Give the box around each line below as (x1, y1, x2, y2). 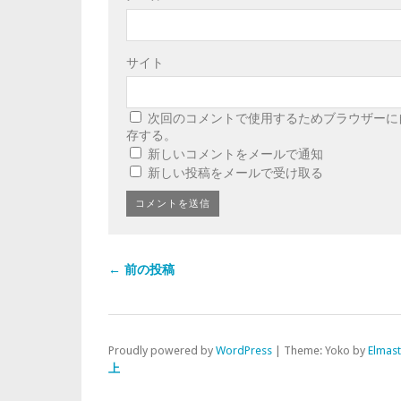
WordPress (216, 344, 272, 358)
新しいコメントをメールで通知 (148, 147, 323, 162)
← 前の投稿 (108, 262, 175, 277)
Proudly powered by (108, 344, 216, 358)
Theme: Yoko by (284, 344, 368, 358)
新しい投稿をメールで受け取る (148, 166, 323, 181)
